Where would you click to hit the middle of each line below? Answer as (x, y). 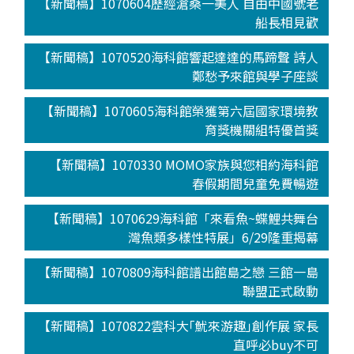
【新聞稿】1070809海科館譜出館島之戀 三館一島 (179, 272)
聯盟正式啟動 (281, 291)
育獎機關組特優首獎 (262, 130)
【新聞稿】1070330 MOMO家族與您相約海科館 (184, 165)
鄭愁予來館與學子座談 (256, 76)
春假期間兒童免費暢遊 (256, 184)
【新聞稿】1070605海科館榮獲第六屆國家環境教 (180, 111)
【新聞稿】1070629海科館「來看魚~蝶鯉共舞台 (183, 218)
